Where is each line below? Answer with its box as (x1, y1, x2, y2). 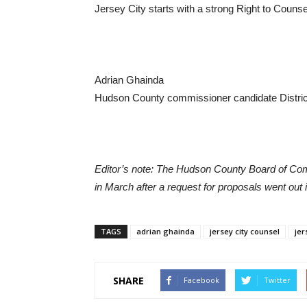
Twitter (264, 275, 291, 285)
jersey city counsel (210, 226, 280, 236)
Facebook (184, 275, 219, 285)
